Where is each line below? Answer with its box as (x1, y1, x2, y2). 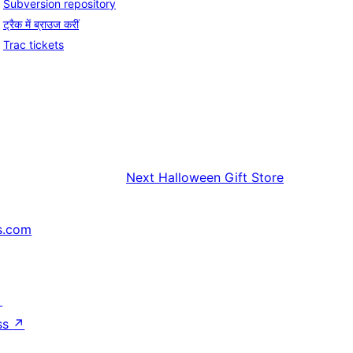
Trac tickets (3, 38, 64, 52)
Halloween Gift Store (158, 169, 284, 186)
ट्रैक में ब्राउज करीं (3, 17, 79, 32)
